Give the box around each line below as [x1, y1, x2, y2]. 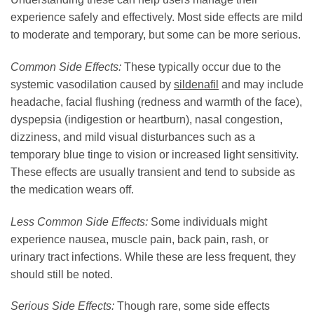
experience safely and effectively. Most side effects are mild [11, 11, 303, 24]
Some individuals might [148, 215, 267, 228]
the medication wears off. [11, 183, 134, 196]
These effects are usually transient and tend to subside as [11, 165, 295, 178]
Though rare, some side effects [114, 300, 270, 313]
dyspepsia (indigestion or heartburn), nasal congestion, [11, 113, 282, 125]
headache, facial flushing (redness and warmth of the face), [11, 95, 302, 108]
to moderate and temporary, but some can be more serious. [11, 29, 301, 41]
